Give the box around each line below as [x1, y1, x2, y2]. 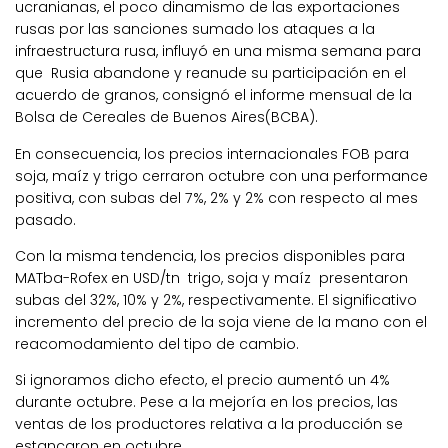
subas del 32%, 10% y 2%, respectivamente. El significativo [15, 289, 417, 310]
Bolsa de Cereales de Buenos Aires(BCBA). [15, 107, 318, 128]
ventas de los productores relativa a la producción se [15, 413, 403, 434]
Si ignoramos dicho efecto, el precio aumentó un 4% [15, 369, 390, 390]
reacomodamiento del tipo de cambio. [15, 333, 299, 354]
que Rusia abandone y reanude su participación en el [15, 63, 406, 84]
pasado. [15, 209, 76, 230]
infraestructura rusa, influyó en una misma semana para [15, 41, 421, 62]
